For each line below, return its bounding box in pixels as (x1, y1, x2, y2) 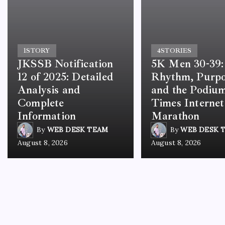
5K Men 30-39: (151, 56, 224, 71)
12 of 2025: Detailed (18, 69, 113, 84)
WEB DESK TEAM (47, 125, 108, 135)
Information (18, 108, 76, 123)
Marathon (151, 108, 200, 123)
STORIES (161, 46, 191, 55)
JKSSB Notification (18, 56, 114, 71)
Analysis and (18, 82, 80, 97)
